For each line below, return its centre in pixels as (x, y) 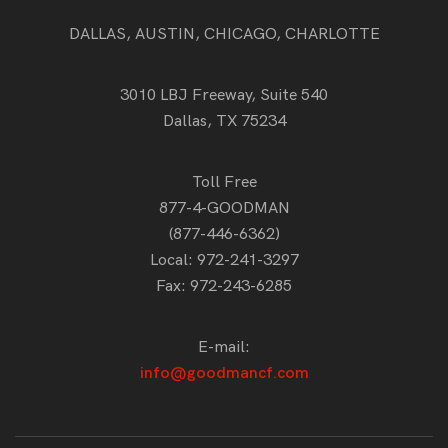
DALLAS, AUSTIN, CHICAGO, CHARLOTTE (224, 34)
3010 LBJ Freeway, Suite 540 (224, 95)
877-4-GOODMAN (224, 208)
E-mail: (224, 347)
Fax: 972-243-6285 (224, 286)
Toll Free (224, 182)
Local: (173, 260)
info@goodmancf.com (224, 373)
